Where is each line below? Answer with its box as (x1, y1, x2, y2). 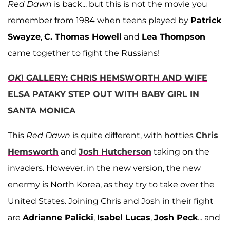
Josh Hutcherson (79, 146, 151, 157)
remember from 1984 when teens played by (8, 15, 190, 25)
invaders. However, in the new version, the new (8, 163, 201, 173)
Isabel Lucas (97, 212, 150, 222)
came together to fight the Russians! (8, 48, 160, 58)
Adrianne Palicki (23, 212, 93, 222)
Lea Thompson (142, 31, 205, 42)
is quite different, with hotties (70, 130, 196, 140)
